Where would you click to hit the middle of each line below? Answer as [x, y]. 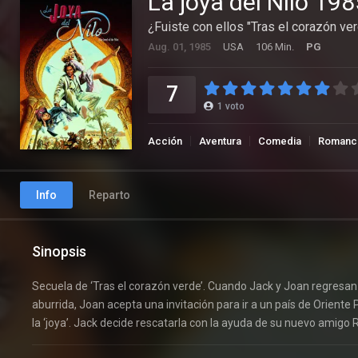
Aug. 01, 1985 [179, 46]
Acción [165, 141]
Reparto [109, 195]
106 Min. [275, 46]
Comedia [280, 141]
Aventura [220, 141]
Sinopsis [59, 251]
